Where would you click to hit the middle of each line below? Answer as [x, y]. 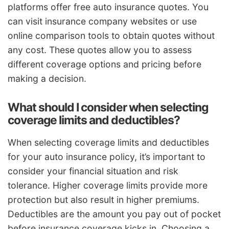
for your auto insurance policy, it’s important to [107, 157]
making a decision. [47, 78]
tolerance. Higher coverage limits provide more [108, 186]
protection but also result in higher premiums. [104, 200]
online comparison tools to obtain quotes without [111, 35]
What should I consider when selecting [108, 107]
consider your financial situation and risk [93, 171]
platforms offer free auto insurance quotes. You [108, 7]
